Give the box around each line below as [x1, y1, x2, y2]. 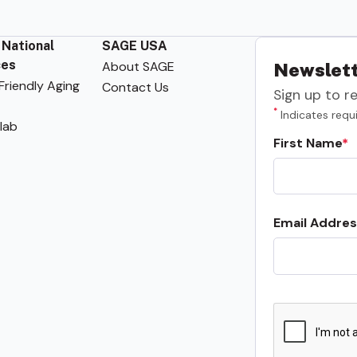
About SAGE [101, 57, 175, 75]
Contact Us [101, 78, 169, 96]
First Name [273, 134, 343, 151]
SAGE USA [101, 37, 167, 53]
